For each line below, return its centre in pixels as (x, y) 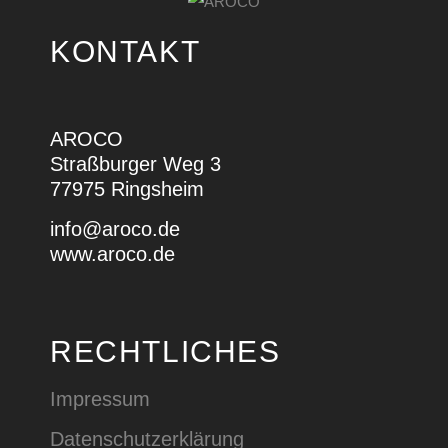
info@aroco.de (115, 228)
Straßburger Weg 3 (135, 163)
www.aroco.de (112, 253)
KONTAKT (125, 51)
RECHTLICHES (165, 351)
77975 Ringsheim (127, 188)
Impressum (100, 398)
